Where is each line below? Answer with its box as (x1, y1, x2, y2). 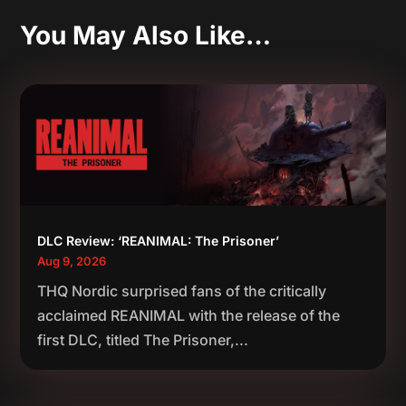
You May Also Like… (20, 20, 272, 52)
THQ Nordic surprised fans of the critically (37, 282, 327, 301)
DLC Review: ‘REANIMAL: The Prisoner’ (37, 233, 280, 249)
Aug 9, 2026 (37, 254, 107, 269)
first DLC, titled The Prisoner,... (37, 331, 249, 350)
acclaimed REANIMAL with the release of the (37, 306, 341, 325)
